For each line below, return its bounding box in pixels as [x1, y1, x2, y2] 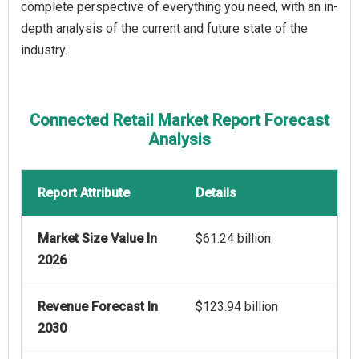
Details [196, 185, 236, 201]
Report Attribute [38, 185, 130, 201]
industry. [21, 42, 67, 58]
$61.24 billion [196, 231, 271, 247]
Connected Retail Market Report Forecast [30, 111, 329, 131]
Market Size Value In [38, 231, 157, 247]
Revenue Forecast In [38, 299, 158, 315]
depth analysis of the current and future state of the [21, 21, 308, 37]
